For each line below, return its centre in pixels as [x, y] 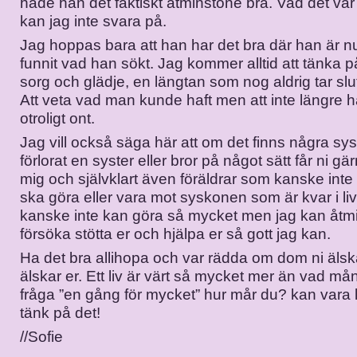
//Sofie [41, 337]
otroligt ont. [57, 118]
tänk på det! [60, 313]
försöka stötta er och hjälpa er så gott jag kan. [175, 234]
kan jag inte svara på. [93, 21]
